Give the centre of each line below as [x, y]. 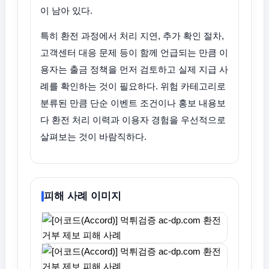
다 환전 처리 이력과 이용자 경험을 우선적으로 [133, 120]
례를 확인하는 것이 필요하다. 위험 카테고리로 [133, 86]
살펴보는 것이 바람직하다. [93, 137]
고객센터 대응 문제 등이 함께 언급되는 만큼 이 [134, 53]
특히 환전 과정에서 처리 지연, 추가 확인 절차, [132, 36]
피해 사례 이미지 [83, 196]
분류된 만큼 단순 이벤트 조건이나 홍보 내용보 [133, 103]
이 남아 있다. [66, 11]
